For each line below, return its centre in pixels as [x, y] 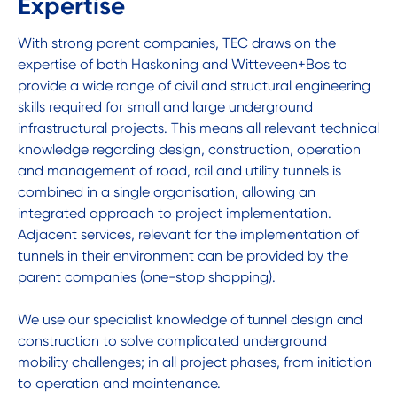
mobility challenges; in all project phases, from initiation [195, 362]
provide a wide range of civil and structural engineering [194, 85]
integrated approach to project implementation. [175, 213]
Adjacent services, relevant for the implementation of [188, 234]
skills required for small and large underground [165, 106]
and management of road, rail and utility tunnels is [179, 170]
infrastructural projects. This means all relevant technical [198, 128]
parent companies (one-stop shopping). [147, 276]
